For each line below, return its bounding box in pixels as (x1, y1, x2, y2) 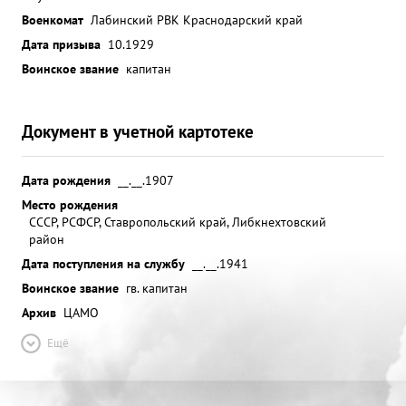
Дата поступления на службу (22, 255, 185, 272)
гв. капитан (126, 279, 188, 296)
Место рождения (22, 196, 118, 213)
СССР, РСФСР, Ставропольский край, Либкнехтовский (29, 213, 326, 230)
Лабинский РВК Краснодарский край (91, 11, 303, 28)
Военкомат (22, 11, 83, 28)
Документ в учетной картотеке (22, 120, 254, 142)
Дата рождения (22, 171, 111, 188)
